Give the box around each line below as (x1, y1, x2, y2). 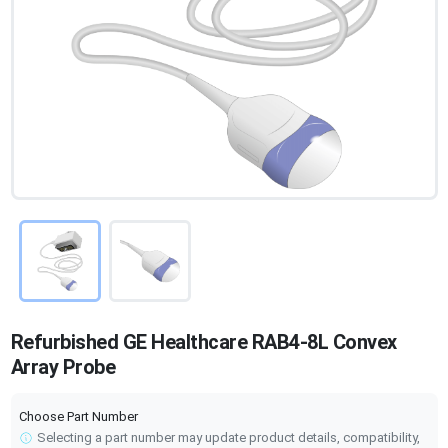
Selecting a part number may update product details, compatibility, (36, 430, 420, 446)
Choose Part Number (18, 409, 138, 425)
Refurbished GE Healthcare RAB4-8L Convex (10, 330, 397, 355)
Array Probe (10, 355, 115, 380)
